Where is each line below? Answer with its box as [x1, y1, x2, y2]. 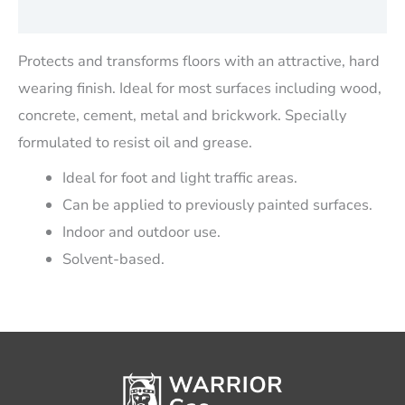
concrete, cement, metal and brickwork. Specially [18, 105, 346, 127]
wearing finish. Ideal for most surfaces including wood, [18, 78, 381, 99]
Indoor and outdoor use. [62, 221, 221, 242]
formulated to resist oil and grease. [18, 132, 252, 154]
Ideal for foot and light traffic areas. [62, 166, 298, 188]
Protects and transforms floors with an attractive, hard [18, 51, 380, 72]
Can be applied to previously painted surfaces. [62, 193, 373, 215]
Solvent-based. [62, 248, 165, 269]
